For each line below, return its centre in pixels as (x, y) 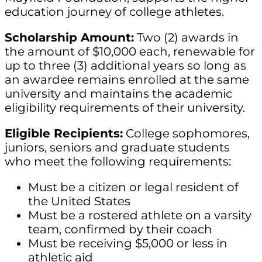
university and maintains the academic (118, 94)
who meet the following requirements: (118, 161)
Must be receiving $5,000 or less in (128, 243)
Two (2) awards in (186, 37)
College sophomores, (186, 133)
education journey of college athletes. (114, 12)
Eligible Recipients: (64, 133)
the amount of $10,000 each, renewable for (130, 51)
